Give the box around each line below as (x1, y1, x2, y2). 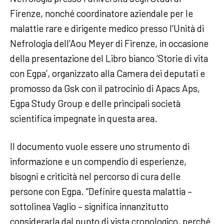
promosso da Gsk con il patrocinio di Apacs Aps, (10, 82, 200, 94)
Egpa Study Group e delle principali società (10, 97, 180, 109)
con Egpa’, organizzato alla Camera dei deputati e (10, 67, 205, 79)
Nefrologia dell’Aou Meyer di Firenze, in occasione (10, 37, 208, 49)
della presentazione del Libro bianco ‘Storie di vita (10, 52, 208, 64)
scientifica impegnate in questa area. (10, 112, 159, 124)
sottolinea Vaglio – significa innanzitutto (10, 200, 168, 212)
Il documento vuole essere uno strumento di (10, 140, 189, 152)
